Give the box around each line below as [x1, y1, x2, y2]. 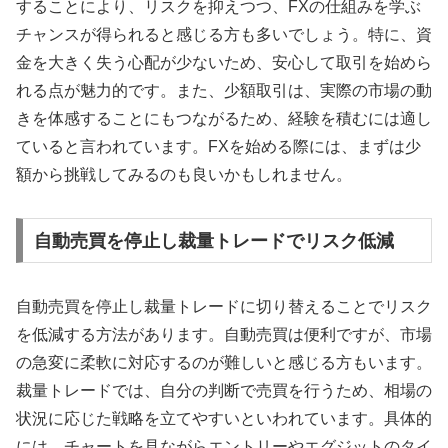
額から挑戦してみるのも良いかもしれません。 [16, 165, 352, 183]
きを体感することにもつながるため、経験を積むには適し [16, 109, 432, 127]
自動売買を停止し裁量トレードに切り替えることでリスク [16, 297, 432, 315]
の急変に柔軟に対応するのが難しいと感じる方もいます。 [16, 353, 432, 371]
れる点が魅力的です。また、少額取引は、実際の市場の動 [16, 81, 432, 99]
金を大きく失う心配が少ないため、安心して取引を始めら [16, 53, 432, 71]
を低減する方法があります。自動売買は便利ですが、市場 [16, 325, 432, 343]
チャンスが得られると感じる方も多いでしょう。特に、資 [16, 25, 432, 43]
